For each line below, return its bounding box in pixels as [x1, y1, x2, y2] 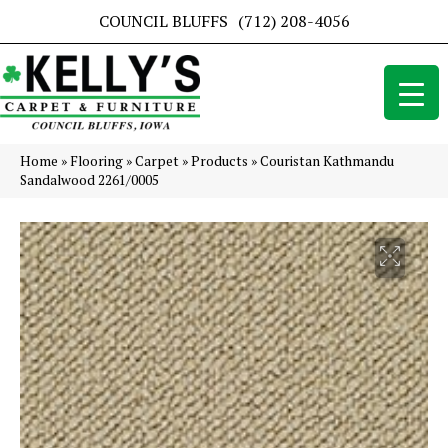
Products [191, 152, 248, 171]
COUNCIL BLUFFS [98, 10, 228, 32]
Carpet [135, 152, 179, 171]
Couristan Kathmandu [260, 152, 394, 171]
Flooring [70, 152, 123, 171]
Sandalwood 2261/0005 [20, 171, 159, 190]
